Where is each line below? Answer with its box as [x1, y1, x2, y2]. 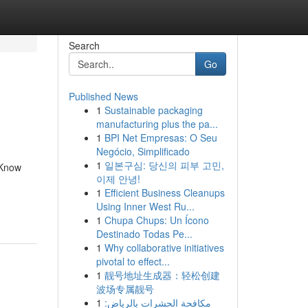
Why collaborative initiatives [104, 241, 224, 254]
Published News [68, 89, 138, 103]
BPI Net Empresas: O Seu [104, 131, 217, 144]
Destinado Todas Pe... [96, 227, 192, 241]
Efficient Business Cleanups [104, 186, 225, 199]
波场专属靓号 [96, 282, 154, 296]
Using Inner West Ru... [96, 199, 195, 213]
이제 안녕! [96, 172, 140, 186]
